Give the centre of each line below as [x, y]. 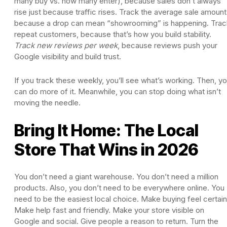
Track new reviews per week [66, 45]
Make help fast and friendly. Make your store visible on [109, 210]
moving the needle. [47, 102]
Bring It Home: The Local [106, 130]
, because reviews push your [167, 45]
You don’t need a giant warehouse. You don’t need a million [116, 176]
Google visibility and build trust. [68, 56]
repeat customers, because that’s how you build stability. [113, 34]
